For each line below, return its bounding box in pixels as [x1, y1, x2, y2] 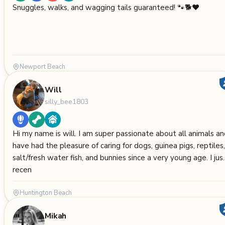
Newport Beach [20, 62, 65, 71]
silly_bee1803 [45, 96, 88, 106]
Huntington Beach [20, 188, 72, 197]
